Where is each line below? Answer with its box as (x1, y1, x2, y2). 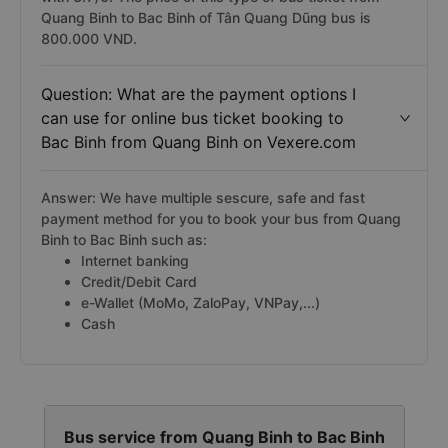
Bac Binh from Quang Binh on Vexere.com (41, 132, 356, 152)
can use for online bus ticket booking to (41, 108, 344, 128)
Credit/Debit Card (81, 273, 197, 290)
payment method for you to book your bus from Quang (41, 210, 401, 227)
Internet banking (81, 252, 189, 269)
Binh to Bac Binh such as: (41, 231, 207, 248)
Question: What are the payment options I (41, 84, 356, 104)
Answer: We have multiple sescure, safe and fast (41, 189, 365, 206)
